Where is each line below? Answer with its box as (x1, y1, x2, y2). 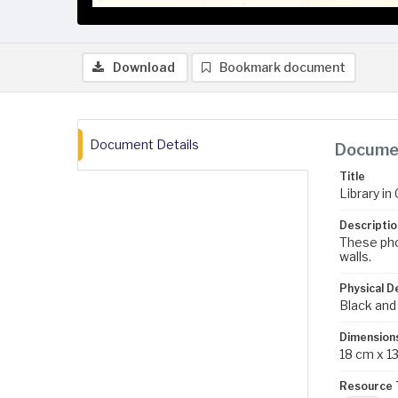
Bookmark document (219, 60, 346, 75)
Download (113, 60, 175, 75)
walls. (339, 249, 371, 264)
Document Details (90, 137, 199, 152)
